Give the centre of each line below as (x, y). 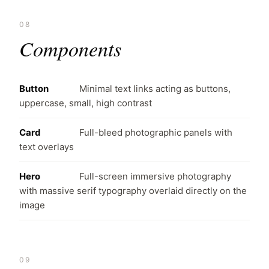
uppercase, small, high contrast (86, 103)
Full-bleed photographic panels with (156, 132)
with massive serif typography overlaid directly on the (133, 191)
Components (70, 48)
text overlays (47, 147)
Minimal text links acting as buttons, (155, 89)
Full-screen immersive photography (155, 176)
